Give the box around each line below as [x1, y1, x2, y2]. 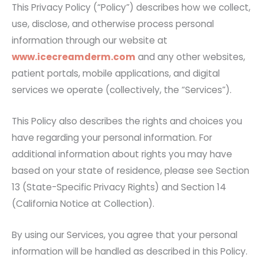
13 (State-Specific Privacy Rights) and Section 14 [12, 180, 226, 193]
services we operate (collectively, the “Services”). [12, 83, 232, 96]
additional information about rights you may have [12, 147, 232, 160]
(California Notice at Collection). [12, 197, 154, 210]
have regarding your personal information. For [12, 131, 212, 144]
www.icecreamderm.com [12, 50, 136, 63]
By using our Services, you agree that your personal [12, 228, 237, 241]
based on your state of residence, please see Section [12, 164, 249, 177]
